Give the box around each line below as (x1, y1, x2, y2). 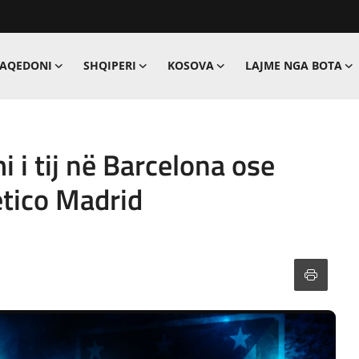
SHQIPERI (83, 58, 136, 73)
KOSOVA (167, 58, 214, 73)
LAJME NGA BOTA (244, 58, 342, 73)
